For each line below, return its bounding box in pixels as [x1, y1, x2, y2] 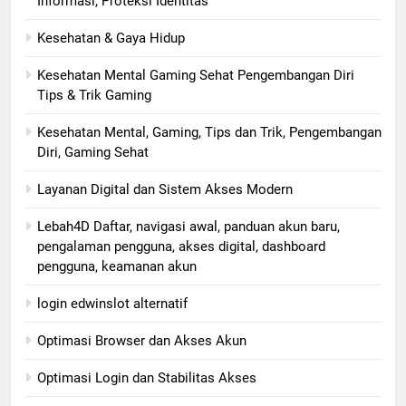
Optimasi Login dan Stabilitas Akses [37, 370, 256, 387]
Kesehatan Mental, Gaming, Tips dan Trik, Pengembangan [37, 124, 382, 141]
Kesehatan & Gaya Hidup [37, 30, 185, 47]
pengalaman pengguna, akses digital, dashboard [37, 238, 325, 256]
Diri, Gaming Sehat [37, 144, 149, 161]
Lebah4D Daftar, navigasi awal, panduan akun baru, [37, 218, 340, 236]
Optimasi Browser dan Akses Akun [37, 333, 246, 350]
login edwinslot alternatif [37, 295, 188, 313]
